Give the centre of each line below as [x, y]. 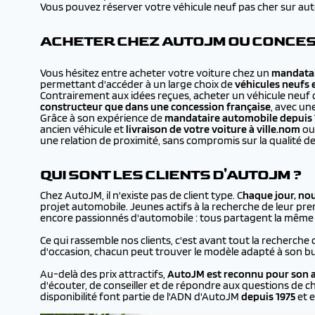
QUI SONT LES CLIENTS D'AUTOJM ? [171, 175]
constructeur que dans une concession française [155, 107]
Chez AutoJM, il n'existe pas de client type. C [141, 195]
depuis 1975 [267, 296]
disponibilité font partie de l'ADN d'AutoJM [140, 296]
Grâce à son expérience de [102, 118]
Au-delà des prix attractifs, [104, 274]
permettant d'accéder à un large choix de [137, 84]
